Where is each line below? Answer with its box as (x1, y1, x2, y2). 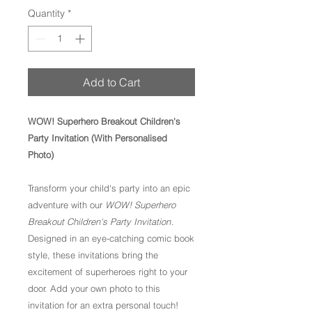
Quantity (28, 7, 65, 19)
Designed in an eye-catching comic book (28, 233, 194, 244)
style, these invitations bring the (28, 249, 158, 260)
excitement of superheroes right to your (28, 266, 187, 277)
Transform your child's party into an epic (28, 182, 190, 194)
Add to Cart (83, 75, 140, 89)
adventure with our (28, 199, 105, 210)
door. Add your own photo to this (28, 283, 160, 294)
